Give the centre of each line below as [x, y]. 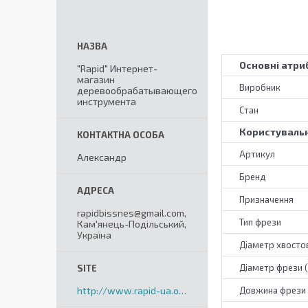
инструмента [107, 101]
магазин [96, 79]
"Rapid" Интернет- [117, 68]
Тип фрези [260, 222]
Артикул [257, 154]
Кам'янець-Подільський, [132, 224]
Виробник [260, 88]
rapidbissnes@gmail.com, [132, 213]
